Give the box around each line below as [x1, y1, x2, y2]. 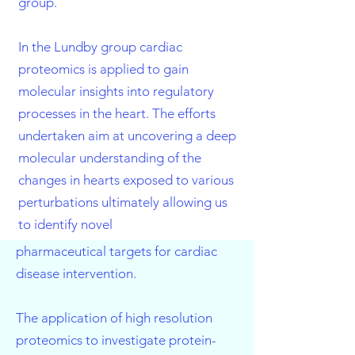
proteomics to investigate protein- [16, 332, 216, 348]
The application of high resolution [16, 310, 212, 326]
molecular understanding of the [18, 150, 201, 166]
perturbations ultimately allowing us [18, 194, 227, 210]
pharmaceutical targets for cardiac [16, 243, 217, 259]
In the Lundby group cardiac [18, 39, 182, 55]
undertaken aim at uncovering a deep [18, 128, 236, 143]
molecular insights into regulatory [18, 83, 214, 99]
